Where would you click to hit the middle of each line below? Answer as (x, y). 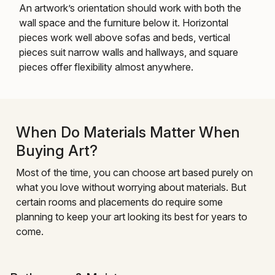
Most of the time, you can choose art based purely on (134, 172)
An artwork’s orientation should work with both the (130, 8)
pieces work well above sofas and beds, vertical (125, 37)
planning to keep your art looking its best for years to (132, 216)
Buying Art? (57, 150)
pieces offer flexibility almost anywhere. (106, 67)
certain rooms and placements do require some (119, 202)
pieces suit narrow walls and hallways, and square (129, 52)
